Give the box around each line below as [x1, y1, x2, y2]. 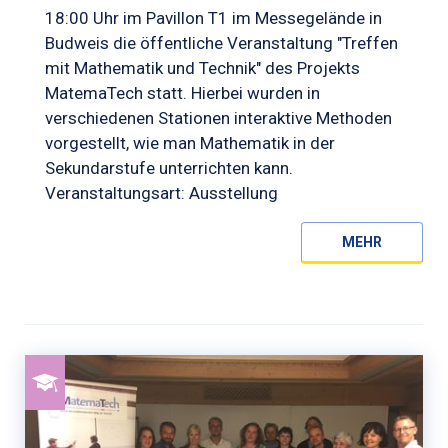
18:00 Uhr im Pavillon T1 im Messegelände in [45, 7, 382, 28]
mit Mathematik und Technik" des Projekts [45, 57, 360, 78]
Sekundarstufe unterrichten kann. [45, 157, 293, 178]
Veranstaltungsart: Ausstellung [45, 182, 278, 203]
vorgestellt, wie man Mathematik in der [45, 132, 335, 153]
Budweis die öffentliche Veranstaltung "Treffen [45, 32, 398, 53]
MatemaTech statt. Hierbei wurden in [45, 82, 320, 103]
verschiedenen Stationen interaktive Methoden [45, 107, 392, 128]
